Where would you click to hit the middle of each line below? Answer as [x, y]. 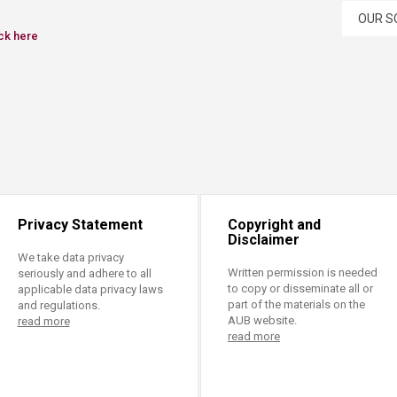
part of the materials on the [296, 304]
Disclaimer [264, 239]
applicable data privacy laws [90, 289]
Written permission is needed [303, 272]
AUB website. [262, 320]
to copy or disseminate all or [300, 288]
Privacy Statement [80, 224]
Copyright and [274, 224]
